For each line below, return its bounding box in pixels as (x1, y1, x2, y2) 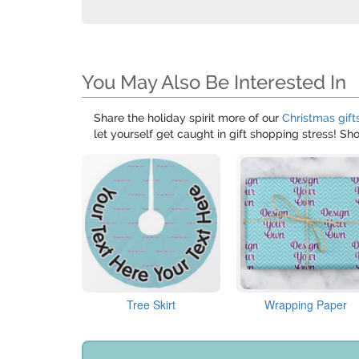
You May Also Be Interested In (82, 70, 346, 94)
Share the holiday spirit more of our (94, 111, 282, 124)
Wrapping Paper (264, 296, 348, 313)
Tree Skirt (127, 296, 176, 313)
